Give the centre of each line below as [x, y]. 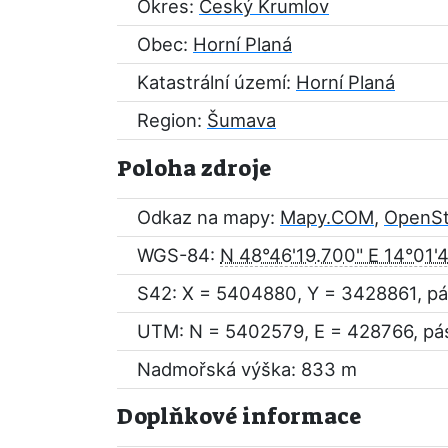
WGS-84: [178, 255]
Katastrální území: [216, 82]
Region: [172, 120]
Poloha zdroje [194, 168]
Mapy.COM [327, 217]
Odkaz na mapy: [208, 217]
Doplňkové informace [239, 416]
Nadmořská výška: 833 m [247, 369]
